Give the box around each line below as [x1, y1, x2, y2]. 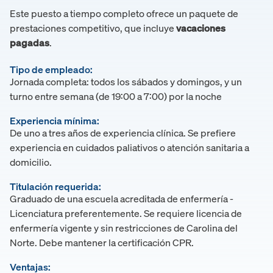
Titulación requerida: [10, 179, 101, 193]
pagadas [10, 35, 49, 49]
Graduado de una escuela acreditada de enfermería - [10, 191, 233, 205]
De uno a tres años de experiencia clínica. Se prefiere [10, 126, 236, 140]
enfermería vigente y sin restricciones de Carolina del [10, 221, 238, 235]
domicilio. [10, 155, 52, 169]
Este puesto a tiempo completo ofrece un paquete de [10, 6, 238, 20]
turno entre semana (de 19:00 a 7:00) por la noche [10, 89, 222, 103]
